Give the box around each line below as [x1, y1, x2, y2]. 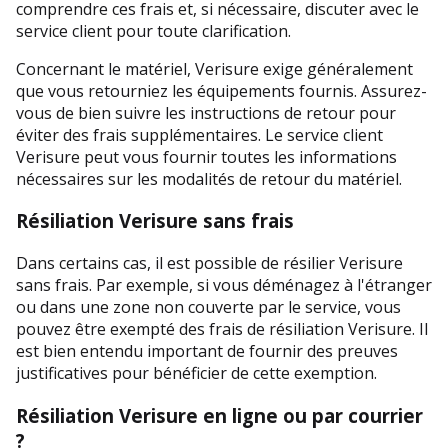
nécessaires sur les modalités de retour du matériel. [16, 167, 402, 190]
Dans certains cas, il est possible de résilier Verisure [16, 251, 403, 274]
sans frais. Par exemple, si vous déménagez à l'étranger [16, 273, 432, 296]
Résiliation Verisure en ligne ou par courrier [16, 402, 423, 428]
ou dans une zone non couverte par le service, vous [16, 295, 401, 318]
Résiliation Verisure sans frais [16, 208, 294, 234]
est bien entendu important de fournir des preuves [16, 339, 398, 362]
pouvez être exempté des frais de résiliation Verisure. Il [16, 317, 428, 340]
